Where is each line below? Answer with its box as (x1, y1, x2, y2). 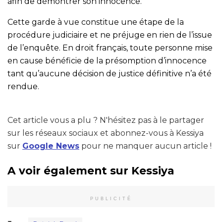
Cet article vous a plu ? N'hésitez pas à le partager (7, 115, 204, 125)
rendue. (7, 81, 39, 91)
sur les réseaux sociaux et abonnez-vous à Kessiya (7, 128, 204, 138)
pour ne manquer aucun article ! (79, 141, 212, 151)
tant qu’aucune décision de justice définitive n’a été (7, 68, 212, 78)
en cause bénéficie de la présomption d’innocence (7, 55, 207, 65)
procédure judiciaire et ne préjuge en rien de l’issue (7, 30, 212, 40)
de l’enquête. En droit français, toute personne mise (7, 43, 213, 53)
